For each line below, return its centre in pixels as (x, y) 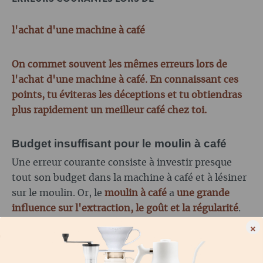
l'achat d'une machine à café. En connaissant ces (125, 80)
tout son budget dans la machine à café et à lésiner (129, 178)
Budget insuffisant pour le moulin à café (119, 144)
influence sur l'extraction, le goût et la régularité (125, 209)
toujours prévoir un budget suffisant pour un (116, 239)
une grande (203, 193)
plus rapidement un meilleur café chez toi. (109, 111)
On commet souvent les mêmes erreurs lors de (119, 65)
